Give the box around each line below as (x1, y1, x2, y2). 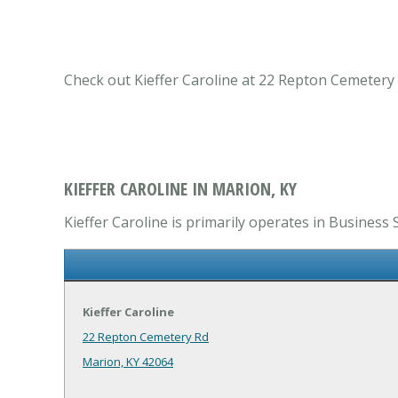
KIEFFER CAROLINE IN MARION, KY (64, 177, 297, 202)
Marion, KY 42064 (83, 354, 173, 370)
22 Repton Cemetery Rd (83, 329, 209, 346)
